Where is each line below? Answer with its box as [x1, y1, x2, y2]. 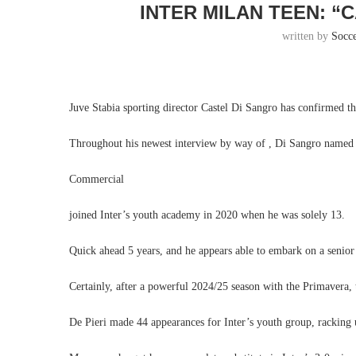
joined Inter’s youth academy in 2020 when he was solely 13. [69, 209, 345, 221]
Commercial [69, 173, 124, 185]
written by [281, 30, 331, 42]
